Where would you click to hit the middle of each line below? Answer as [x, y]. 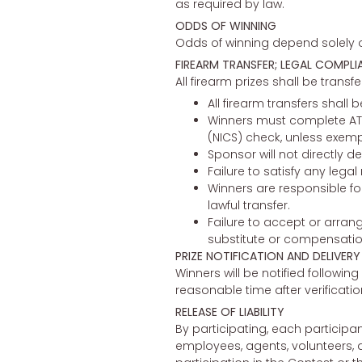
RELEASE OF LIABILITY [229, 312]
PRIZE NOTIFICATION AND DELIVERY [267, 257]
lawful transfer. [248, 206]
